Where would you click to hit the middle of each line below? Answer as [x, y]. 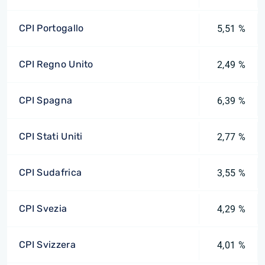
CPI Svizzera [47, 245]
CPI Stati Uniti [51, 136]
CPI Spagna [46, 100]
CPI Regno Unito [56, 64]
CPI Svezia [43, 209]
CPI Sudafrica [51, 172]
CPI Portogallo [51, 28]
